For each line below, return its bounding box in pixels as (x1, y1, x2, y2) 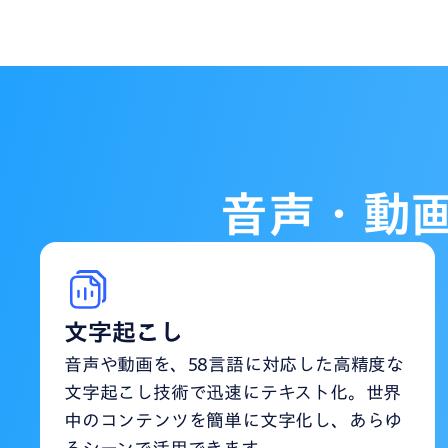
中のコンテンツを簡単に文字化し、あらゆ (64, 410, 403, 429)
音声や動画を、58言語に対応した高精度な (64, 354, 404, 373)
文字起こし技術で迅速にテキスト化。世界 (64, 382, 402, 401)
